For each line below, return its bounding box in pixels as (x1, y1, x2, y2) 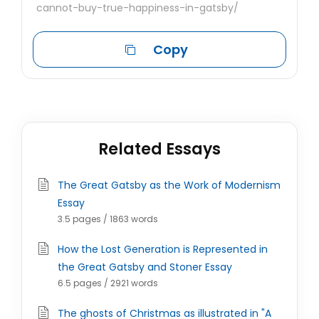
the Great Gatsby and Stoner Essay (58, 260, 232, 274)
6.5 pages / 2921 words (58, 277, 158, 289)
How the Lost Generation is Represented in (58, 242, 268, 256)
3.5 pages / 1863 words (58, 213, 158, 225)
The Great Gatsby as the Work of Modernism (58, 178, 281, 192)
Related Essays (98, 138, 221, 160)
